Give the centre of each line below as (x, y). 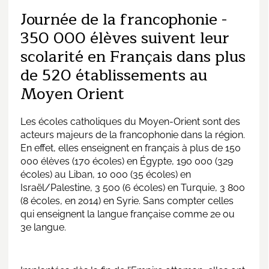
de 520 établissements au (114, 75)
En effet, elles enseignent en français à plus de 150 (131, 148)
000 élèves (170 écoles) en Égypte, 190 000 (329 (127, 161)
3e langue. (43, 227)
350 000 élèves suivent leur (125, 38)
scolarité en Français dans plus (133, 56)
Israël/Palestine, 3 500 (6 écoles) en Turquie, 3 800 (133, 187)
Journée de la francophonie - (124, 19)
